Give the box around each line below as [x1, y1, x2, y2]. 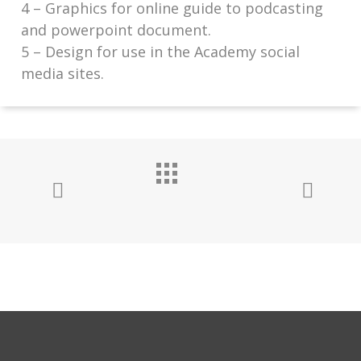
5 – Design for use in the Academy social [20, 41, 300, 61]
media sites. [20, 63, 104, 83]
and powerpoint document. [20, 19, 211, 39]
